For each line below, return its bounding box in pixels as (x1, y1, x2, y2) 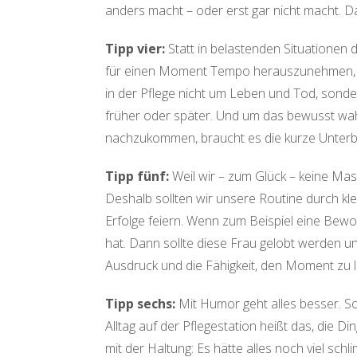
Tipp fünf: (105, 167, 169, 185)
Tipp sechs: (105, 295, 175, 312)
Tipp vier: (105, 40, 165, 57)
